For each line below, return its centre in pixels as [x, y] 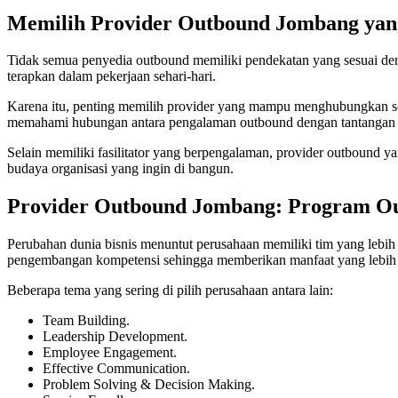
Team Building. [86, 321]
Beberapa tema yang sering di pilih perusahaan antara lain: [170, 291]
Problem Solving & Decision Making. [149, 385]
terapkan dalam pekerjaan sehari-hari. [111, 76]
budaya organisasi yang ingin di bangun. [120, 169]
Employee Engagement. [110, 353]
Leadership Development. [115, 337]
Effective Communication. [116, 369]
